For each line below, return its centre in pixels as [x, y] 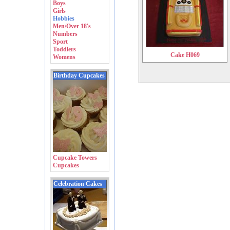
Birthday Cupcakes [79, 76]
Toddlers [64, 50]
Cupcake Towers [75, 158]
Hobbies [64, 19]
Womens [64, 57]
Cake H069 [185, 55]
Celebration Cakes [78, 184]
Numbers [65, 34]
